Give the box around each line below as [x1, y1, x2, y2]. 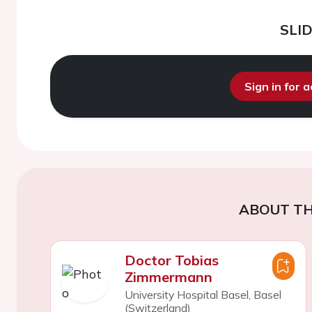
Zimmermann [124, 268, 212, 286]
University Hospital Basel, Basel [124, 288, 281, 302]
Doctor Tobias [124, 251, 219, 269]
